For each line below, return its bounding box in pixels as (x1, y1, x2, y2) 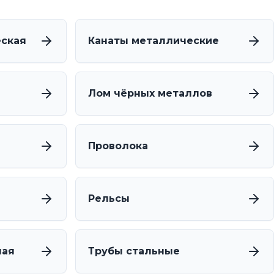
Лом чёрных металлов (87, 87, 212, 100)
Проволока (87, 140, 148, 152)
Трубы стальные (87, 245, 180, 257)
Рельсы (87, 193, 130, 205)
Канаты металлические (87, 35, 219, 47)
